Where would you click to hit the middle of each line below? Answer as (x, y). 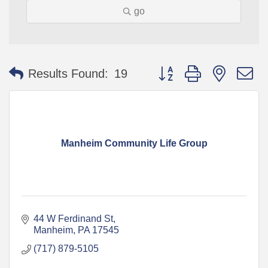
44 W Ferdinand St (73, 218)
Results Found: (68, 74)
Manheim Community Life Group (134, 143)
